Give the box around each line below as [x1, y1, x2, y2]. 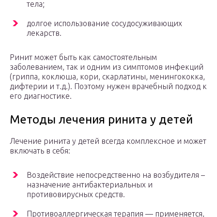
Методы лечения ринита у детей [10, 113, 193, 126]
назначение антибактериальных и [27, 180, 153, 189]
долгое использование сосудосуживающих [27, 19, 182, 28]
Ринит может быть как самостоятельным [10, 53, 157, 62]
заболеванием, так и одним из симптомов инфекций [10, 62, 203, 72]
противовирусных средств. [27, 190, 125, 199]
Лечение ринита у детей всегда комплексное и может [10, 137, 206, 146]
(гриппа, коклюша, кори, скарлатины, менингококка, [10, 72, 205, 81]
